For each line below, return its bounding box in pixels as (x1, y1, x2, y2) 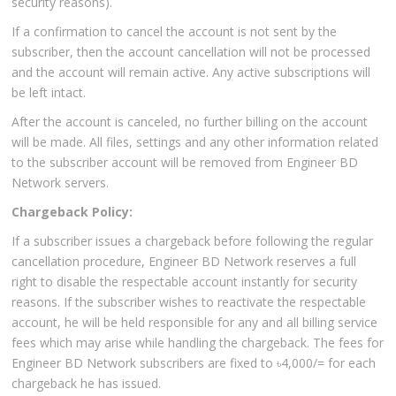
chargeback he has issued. (11, 375, 162, 392)
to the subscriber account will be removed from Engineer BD (11, 154, 359, 171)
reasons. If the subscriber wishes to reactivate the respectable (11, 293, 367, 311)
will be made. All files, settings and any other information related (11, 133, 379, 151)
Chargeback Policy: (11, 203, 133, 221)
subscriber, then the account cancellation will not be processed (11, 43, 371, 61)
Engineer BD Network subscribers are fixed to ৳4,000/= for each (11, 354, 377, 372)
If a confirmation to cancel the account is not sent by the (11, 23, 338, 41)
